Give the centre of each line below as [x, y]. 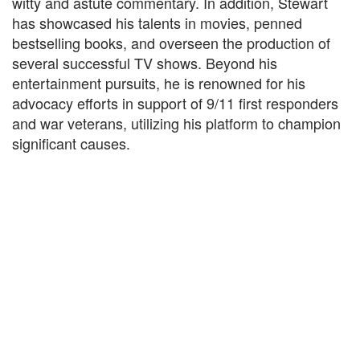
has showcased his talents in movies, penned [157, 22]
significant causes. [71, 143]
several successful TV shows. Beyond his [145, 63]
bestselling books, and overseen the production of [171, 43]
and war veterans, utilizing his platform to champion [176, 123]
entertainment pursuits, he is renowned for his [159, 83]
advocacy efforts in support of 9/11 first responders [175, 103]
